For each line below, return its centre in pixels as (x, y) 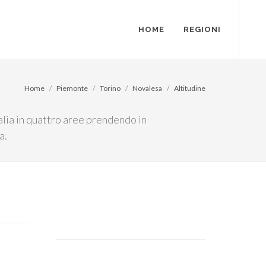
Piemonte (72, 88)
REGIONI (202, 29)
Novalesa (147, 88)
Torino (110, 88)
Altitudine (190, 88)
